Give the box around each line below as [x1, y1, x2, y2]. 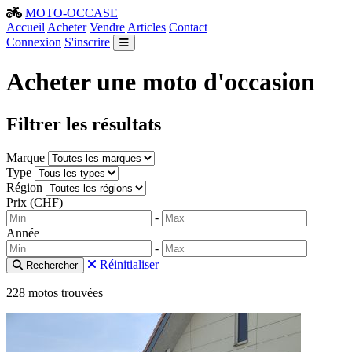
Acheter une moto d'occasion [6, 68, 315, 97]
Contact [169, 20, 207, 34]
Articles [127, 20, 166, 34]
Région [6, 180, 42, 194]
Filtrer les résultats [6, 113, 161, 134]
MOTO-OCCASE [25, 6, 118, 20]
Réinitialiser [97, 257, 159, 271]
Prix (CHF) [6, 195, 63, 209]
